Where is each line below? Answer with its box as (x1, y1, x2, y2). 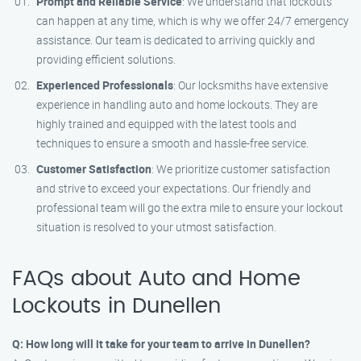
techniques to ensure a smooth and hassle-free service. (36, 135, 309, 151)
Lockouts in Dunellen (12, 296, 221, 317)
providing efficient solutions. (36, 52, 176, 67)
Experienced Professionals (36, 77, 173, 93)
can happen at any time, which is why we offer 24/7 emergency (36, 13, 349, 28)
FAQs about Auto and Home (12, 268, 301, 289)
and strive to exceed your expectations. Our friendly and (36, 180, 311, 196)
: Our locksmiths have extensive (173, 77, 328, 93)
